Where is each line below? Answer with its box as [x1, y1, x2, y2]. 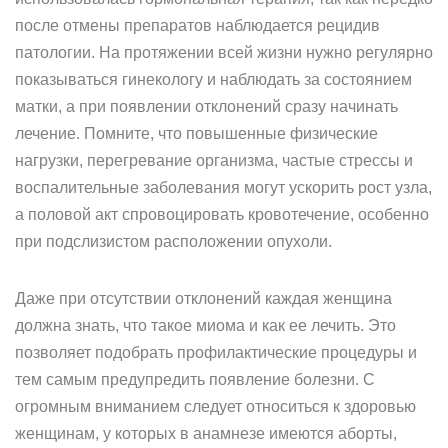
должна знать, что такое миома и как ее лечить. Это [15, 317, 396, 334]
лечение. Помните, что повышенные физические [15, 125, 378, 142]
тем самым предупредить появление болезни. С [15, 371, 375, 388]
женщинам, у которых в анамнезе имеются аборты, [15, 425, 397, 442]
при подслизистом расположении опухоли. [15, 233, 332, 250]
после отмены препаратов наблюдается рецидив [15, 17, 380, 34]
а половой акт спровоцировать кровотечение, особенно [15, 206, 429, 223]
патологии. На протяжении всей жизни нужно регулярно [15, 44, 433, 61]
